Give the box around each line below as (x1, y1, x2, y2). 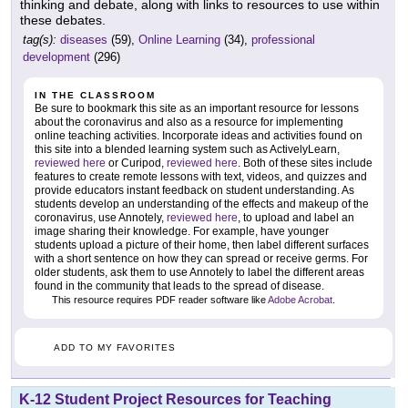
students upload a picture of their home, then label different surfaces (35, 238, 369, 251)
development (23, 49, 90, 64)
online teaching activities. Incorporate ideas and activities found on (35, 128, 362, 142)
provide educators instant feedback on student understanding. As (35, 183, 354, 197)
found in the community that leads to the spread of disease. (35, 279, 324, 292)
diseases (60, 32, 107, 46)
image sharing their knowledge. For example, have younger (35, 224, 329, 238)
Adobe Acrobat (268, 293, 332, 305)
